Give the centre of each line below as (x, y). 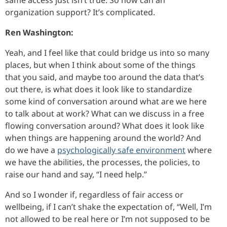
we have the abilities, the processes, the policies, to (103, 162)
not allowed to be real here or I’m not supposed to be (107, 219)
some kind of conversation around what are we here (106, 101)
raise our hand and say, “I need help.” (76, 174)
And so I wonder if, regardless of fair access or (94, 194)
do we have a (31, 150)
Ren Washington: (39, 32)
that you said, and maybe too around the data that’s (105, 77)
